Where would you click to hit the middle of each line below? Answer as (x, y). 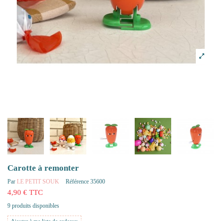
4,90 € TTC (25, 192)
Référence (77, 182)
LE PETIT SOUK (38, 182)
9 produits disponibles (33, 205)
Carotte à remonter (46, 168)
